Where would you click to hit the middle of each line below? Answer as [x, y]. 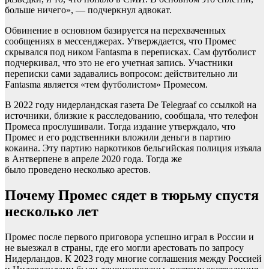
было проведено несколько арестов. [78, 170]
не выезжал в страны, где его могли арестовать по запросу [124, 248]
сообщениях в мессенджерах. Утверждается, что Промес [120, 41]
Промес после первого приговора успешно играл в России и [129, 237]
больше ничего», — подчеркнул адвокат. [88, 10]
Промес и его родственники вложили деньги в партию [118, 138]
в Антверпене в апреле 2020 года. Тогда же [93, 159]
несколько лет [52, 212]
